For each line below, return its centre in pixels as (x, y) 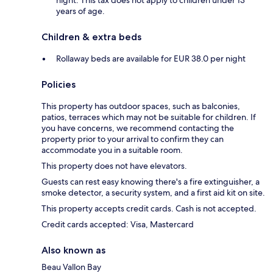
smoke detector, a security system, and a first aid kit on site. (153, 193)
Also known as (73, 250)
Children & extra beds (91, 37)
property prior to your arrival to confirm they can (133, 139)
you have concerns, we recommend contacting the (138, 128)
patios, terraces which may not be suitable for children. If (149, 117)
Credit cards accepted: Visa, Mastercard (118, 225)
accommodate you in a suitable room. (112, 150)
